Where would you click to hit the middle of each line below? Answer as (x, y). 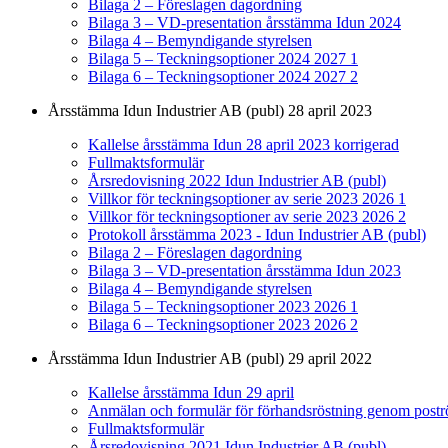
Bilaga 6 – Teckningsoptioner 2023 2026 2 (223, 325)
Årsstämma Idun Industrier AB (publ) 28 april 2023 (210, 111)
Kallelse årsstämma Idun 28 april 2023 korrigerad (243, 145)
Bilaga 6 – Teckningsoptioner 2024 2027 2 (223, 77)
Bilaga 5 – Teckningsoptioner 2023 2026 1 (223, 307)
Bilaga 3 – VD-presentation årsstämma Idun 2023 (244, 271)
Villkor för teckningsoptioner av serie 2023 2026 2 (247, 217)
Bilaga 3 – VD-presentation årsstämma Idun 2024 (244, 23)
